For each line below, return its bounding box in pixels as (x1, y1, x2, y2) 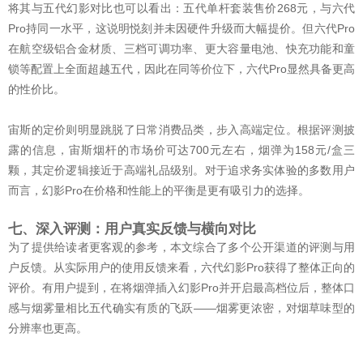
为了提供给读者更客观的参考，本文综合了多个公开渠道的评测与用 (8, 240, 355, 254)
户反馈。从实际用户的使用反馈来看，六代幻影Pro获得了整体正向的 (8, 260, 355, 274)
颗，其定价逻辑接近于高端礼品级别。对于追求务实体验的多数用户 (8, 163, 355, 177)
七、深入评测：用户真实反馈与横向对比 (8, 220, 256, 237)
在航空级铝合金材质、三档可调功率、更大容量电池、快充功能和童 (8, 41, 355, 55)
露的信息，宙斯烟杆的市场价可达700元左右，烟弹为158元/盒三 (8, 143, 355, 156)
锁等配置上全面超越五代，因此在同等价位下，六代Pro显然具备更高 (8, 62, 355, 75)
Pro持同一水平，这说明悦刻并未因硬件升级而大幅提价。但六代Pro (8, 21, 355, 35)
